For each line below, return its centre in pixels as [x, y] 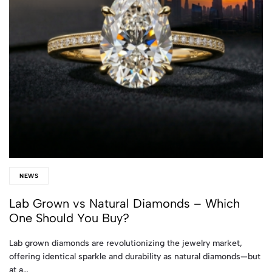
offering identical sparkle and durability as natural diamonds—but [135, 257]
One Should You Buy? [69, 218]
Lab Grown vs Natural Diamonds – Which [124, 203]
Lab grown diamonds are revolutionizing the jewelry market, [126, 243]
